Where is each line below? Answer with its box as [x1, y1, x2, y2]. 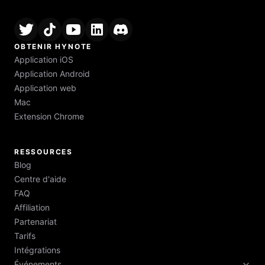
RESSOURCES [14, 147, 73, 156]
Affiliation [14, 202, 50, 212]
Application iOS [14, 54, 73, 64]
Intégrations [14, 245, 60, 255]
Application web [14, 83, 76, 93]
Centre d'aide [14, 174, 66, 184]
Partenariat [14, 216, 57, 227]
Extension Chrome [14, 111, 84, 121]
